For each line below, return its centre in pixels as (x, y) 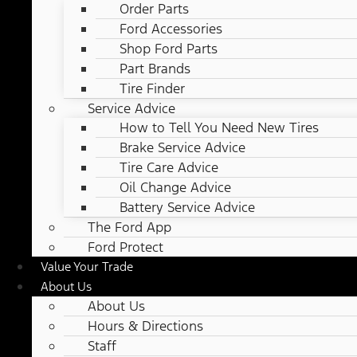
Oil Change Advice (175, 188)
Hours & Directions (145, 326)
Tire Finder (152, 89)
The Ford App (129, 228)
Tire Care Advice (169, 168)
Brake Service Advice (182, 148)
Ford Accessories (171, 29)
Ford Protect (126, 247)
